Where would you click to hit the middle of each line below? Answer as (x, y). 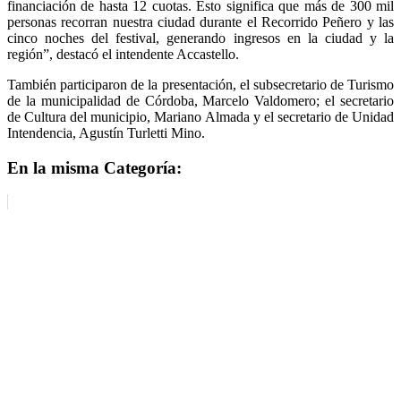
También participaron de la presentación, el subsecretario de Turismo (200, 84)
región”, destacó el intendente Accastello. (123, 54)
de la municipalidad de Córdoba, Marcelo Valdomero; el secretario (200, 100)
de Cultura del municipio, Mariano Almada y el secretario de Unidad (200, 116)
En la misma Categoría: (94, 167)
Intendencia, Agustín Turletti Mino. (106, 132)
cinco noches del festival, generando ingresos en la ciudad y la (200, 38)
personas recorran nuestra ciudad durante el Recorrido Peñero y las (200, 21)
